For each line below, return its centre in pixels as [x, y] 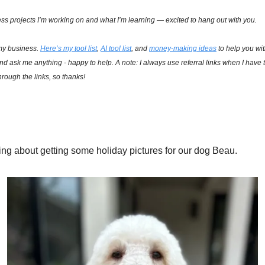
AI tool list [116, 49]
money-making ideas [183, 49]
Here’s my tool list [69, 49]
